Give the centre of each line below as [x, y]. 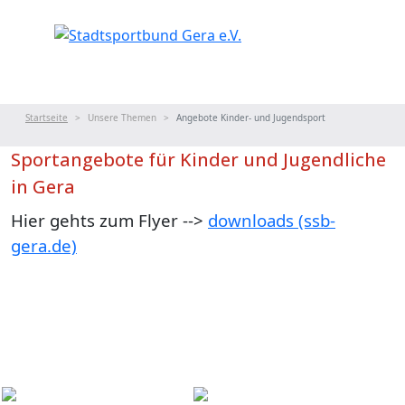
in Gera [43, 187]
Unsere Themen [122, 118]
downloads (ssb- [272, 220]
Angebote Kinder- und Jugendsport [251, 118]
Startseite [47, 118]
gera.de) [44, 245]
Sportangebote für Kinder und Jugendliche [198, 160]
